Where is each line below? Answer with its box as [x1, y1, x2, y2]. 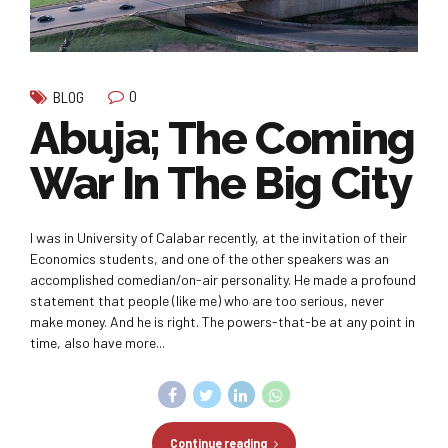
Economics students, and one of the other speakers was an [30, 249, 389, 267]
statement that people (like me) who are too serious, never [30, 291, 384, 309]
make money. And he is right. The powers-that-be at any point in [30, 312, 415, 330]
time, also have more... [30, 333, 165, 351]
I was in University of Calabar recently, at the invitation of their [30, 228, 407, 246]
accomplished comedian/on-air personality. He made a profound [30, 270, 416, 288]
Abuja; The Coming [30, 111, 416, 165]
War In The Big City [30, 156, 412, 210]
